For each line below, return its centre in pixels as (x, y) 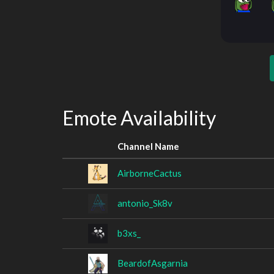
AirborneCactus (150, 173)
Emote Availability (139, 118)
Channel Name (148, 146)
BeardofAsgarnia (153, 263)
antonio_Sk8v (145, 203)
